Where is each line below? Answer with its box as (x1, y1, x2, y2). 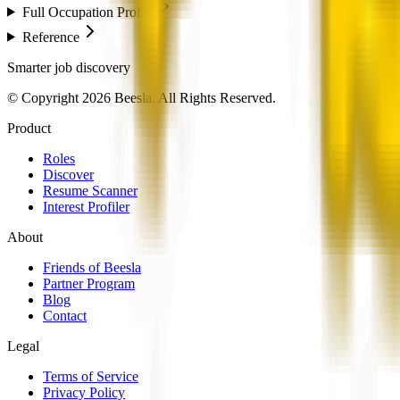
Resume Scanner (43, 182, 137, 198)
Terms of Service (43, 368, 138, 384)
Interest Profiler (43, 198, 129, 214)
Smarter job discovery (7, 59, 130, 75)
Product (7, 120, 51, 136)
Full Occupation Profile (21, 4, 154, 20)
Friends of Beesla (43, 259, 141, 275)
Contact (43, 307, 87, 323)
